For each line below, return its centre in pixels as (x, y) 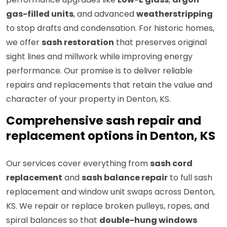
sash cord (171, 164)
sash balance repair (125, 178)
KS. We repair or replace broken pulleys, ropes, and (108, 206)
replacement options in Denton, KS (111, 136)
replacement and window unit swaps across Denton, (110, 192)
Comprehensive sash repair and (104, 121)
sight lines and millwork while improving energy (99, 57)
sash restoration (78, 43)
